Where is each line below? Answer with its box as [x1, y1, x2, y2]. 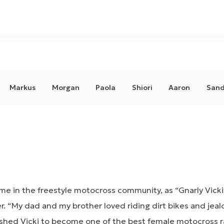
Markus [9, 83, 36, 92]
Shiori [131, 83, 152, 92]
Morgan [51, 83, 79, 92]
